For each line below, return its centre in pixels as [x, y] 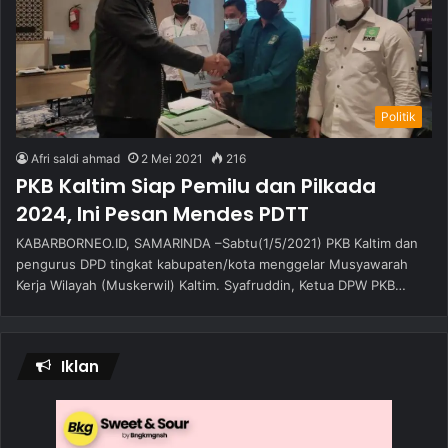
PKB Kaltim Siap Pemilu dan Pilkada [196, 186]
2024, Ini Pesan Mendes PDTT [162, 214]
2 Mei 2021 [172, 158]
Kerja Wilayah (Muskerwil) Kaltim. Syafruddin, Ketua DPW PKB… [211, 285]
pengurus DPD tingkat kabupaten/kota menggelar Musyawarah [212, 264]
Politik [398, 116]
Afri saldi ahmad [75, 158]
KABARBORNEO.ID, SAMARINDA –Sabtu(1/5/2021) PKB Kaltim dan [217, 243]
